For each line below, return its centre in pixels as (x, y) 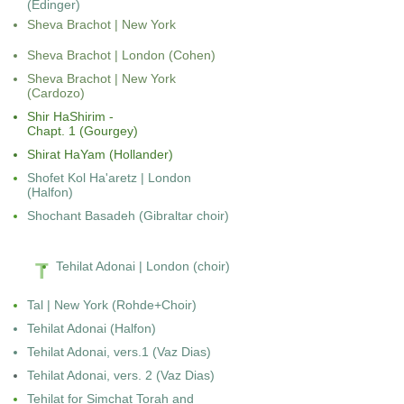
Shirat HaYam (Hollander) (100, 154)
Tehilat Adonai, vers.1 (90, 352)
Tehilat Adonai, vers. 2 (92, 375)
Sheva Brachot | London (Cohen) (121, 55)
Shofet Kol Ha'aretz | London (109, 178)
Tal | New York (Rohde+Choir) (112, 305)
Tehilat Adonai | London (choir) (143, 266)
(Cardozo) (56, 93)
